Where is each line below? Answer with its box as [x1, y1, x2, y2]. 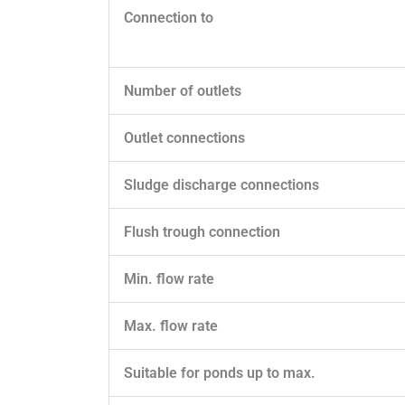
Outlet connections [124, 128, 245, 146]
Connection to [124, 8, 213, 26]
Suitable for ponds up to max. [124, 363, 316, 381]
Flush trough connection [124, 222, 280, 240]
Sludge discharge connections [124, 175, 319, 193]
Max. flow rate [124, 316, 218, 334]
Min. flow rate [124, 269, 214, 287]
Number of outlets [124, 81, 241, 99]
